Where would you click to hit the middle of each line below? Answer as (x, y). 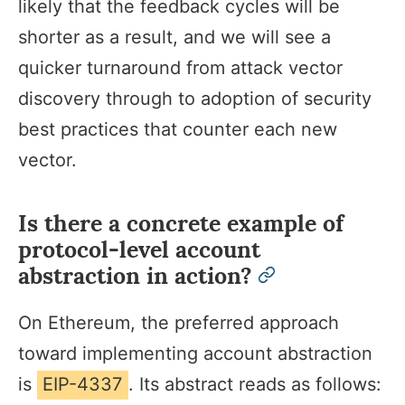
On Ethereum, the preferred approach (179, 323)
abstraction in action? (135, 276)
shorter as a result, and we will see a (174, 38)
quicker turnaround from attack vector (180, 68)
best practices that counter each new (178, 130)
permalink (302, 274)
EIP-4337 (83, 385)
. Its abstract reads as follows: (254, 385)
